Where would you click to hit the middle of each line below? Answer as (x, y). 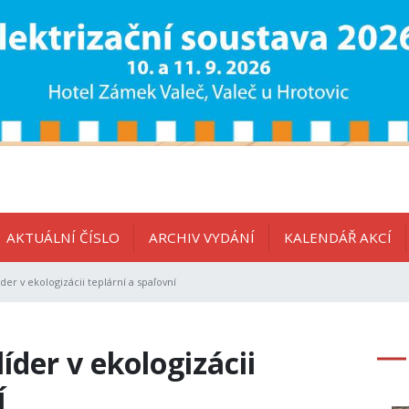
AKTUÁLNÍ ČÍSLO (63, 238)
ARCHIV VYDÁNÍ (202, 238)
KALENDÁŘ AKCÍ (338, 238)
